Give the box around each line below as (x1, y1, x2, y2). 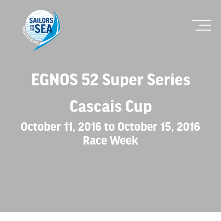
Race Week (82, 133, 139, 146)
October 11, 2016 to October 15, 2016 (21, 119, 200, 132)
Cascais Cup (69, 97, 152, 114)
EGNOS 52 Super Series (31, 70, 190, 88)
